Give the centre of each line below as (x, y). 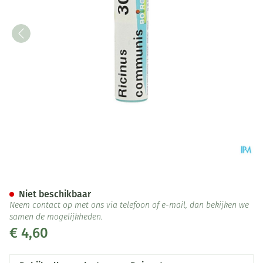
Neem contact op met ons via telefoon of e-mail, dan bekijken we (129, 206)
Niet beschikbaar (55, 194)
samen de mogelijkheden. (56, 218)
